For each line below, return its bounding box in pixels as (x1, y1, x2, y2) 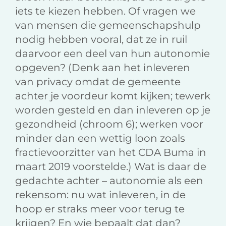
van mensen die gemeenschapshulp (15, 19, 201, 32)
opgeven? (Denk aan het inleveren (15, 62, 190, 74)
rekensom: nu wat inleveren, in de (15, 189, 186, 201)
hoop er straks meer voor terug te (15, 203, 185, 215)
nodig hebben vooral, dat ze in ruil (15, 33, 187, 46)
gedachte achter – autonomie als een (15, 175, 203, 187)
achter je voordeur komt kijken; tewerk (15, 90, 210, 102)
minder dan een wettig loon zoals (15, 132, 185, 145)
